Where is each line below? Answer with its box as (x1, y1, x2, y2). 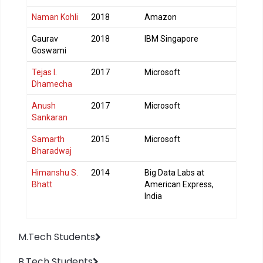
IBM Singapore (144, 34, 198, 43)
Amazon (144, 12, 177, 22)
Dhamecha (32, 79, 72, 89)
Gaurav (32, 34, 58, 43)
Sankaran (32, 113, 68, 122)
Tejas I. (32, 68, 57, 77)
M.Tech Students (18, 230, 95, 244)
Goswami (32, 46, 66, 55)
